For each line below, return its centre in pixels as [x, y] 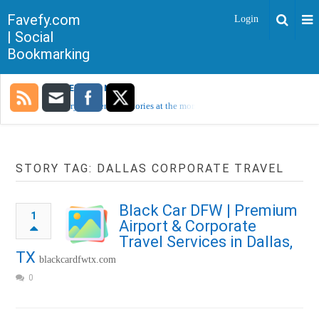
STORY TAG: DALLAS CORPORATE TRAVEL [150, 168]
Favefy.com [44, 20]
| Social [30, 37]
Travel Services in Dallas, [206, 242]
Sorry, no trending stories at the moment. [135, 106]
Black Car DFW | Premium [209, 210]
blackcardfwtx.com [78, 260]
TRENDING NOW [91, 88]
